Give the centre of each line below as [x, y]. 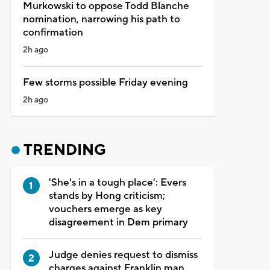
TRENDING [64, 150]
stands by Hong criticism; [107, 196]
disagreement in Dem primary [118, 222]
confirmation [53, 32]
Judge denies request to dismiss [123, 255]
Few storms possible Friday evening [105, 82]
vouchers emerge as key [105, 209]
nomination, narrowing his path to [101, 19]
